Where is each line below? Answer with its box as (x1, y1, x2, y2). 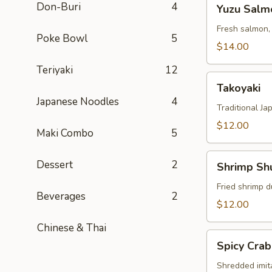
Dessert (36, 158, 73, 172)
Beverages (36, 189, 86, 203)
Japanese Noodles (36, 95, 119, 109)
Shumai (206, 166, 237, 179)
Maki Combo (36, 126, 93, 140)
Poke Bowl (36, 32, 87, 46)
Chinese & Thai (35, 221, 107, 235)
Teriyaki (36, 63, 73, 77)
